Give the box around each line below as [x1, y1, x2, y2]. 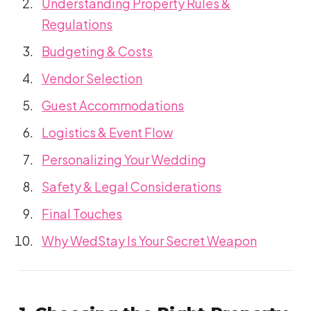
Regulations [42, 16, 113, 33]
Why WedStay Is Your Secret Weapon [42, 233, 258, 249]
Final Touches [42, 205, 123, 222]
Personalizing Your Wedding [42, 151, 207, 168]
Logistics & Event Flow [42, 124, 174, 141]
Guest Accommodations [42, 97, 185, 114]
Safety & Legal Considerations [42, 178, 222, 195]
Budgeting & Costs [42, 43, 153, 60]
